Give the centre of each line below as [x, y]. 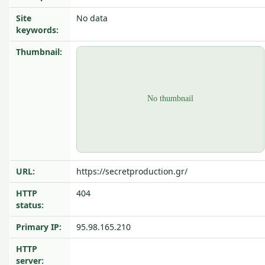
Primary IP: [39, 227]
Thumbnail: [39, 52]
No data [92, 18]
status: [30, 205]
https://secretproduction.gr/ [132, 171]
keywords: [37, 30]
